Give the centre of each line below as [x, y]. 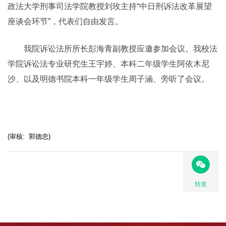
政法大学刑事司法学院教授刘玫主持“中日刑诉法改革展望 [110, 6]
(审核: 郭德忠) [29, 136]
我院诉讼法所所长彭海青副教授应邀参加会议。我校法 [112, 48]
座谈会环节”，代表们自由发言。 [65, 21]
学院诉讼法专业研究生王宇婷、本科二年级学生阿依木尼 [108, 64]
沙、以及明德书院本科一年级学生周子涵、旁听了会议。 [108, 79]
